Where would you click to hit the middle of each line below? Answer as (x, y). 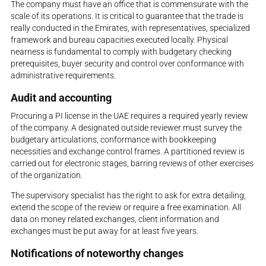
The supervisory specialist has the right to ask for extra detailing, (129, 195)
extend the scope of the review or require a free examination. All (126, 207)
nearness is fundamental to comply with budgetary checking (121, 51)
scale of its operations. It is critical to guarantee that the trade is (127, 16)
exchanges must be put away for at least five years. (105, 231)
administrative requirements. (64, 75)
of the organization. (47, 175)
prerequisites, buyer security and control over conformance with (128, 63)
